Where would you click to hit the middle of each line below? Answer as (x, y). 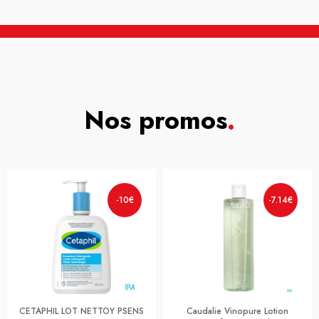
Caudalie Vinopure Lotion (237, 311)
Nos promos (156, 120)
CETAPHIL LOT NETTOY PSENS (82, 311)
